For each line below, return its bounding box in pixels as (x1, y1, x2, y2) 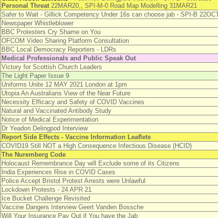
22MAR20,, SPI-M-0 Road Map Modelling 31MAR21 (49, 2, 197, 9)
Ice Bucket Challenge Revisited (1, 195, 90, 202)
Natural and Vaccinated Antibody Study (1, 107, 111, 114)
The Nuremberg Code (1, 151, 66, 158)
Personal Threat (1, 2, 49, 9)
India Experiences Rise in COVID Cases (1, 168, 115, 176)
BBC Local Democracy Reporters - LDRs (1, 46, 116, 53)
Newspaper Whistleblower (1, 19, 73, 27)
